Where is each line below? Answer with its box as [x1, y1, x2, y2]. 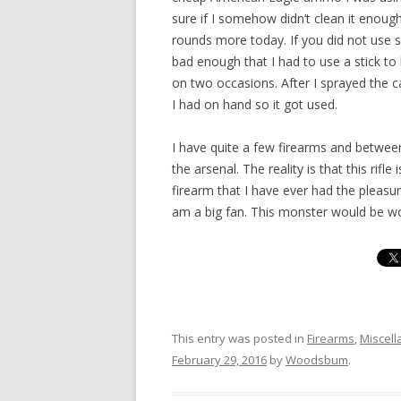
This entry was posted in [172, 329, 307, 346]
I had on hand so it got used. [172, 95, 337, 113]
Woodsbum [286, 351, 348, 368]
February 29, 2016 [172, 351, 267, 368]
